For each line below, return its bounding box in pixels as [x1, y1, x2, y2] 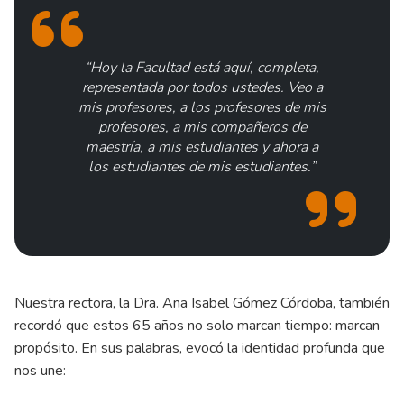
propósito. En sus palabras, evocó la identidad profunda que [14, 337, 385, 358]
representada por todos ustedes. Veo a [81, 77, 323, 97]
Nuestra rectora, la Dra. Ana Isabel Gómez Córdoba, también [14, 292, 390, 313]
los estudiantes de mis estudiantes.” [88, 156, 316, 177]
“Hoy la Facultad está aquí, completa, [85, 57, 319, 78]
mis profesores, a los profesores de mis [78, 96, 326, 117]
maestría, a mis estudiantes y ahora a [86, 136, 318, 157]
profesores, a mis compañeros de [97, 116, 307, 137]
